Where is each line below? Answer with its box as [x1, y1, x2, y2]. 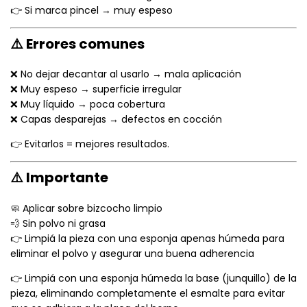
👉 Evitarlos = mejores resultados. [10, 137, 169, 151]
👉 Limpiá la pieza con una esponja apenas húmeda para [10, 231, 284, 245]
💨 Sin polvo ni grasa [10, 216, 106, 230]
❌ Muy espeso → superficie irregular [10, 82, 182, 97]
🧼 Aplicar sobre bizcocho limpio [10, 201, 162, 215]
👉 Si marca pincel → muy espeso [10, 3, 173, 17]
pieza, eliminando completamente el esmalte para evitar [10, 286, 285, 300]
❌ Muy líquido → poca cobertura [10, 97, 165, 112]
